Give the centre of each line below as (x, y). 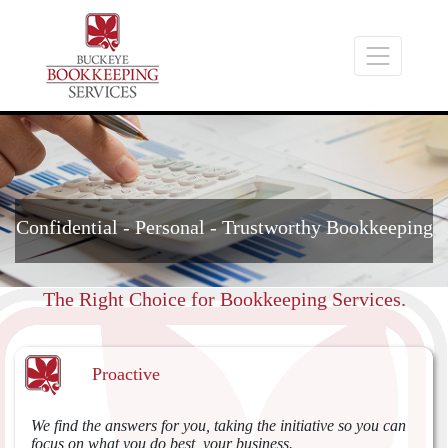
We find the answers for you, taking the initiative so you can (218, 425)
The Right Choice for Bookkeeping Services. (224, 298)
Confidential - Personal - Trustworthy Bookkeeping (224, 226)
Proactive (125, 373)
